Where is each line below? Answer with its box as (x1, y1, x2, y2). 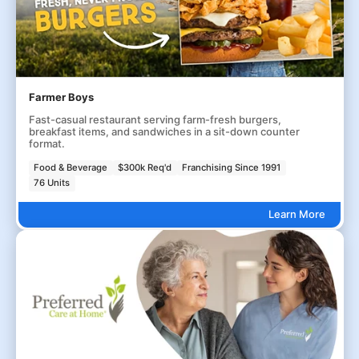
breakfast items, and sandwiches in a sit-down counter (28, 124, 300, 138)
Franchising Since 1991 (182, 161, 281, 173)
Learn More (268, 208, 325, 221)
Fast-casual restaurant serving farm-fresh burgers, (28, 112, 281, 126)
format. (28, 136, 65, 150)
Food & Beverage (34, 161, 108, 173)
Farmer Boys (28, 90, 94, 103)
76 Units (34, 177, 71, 189)
